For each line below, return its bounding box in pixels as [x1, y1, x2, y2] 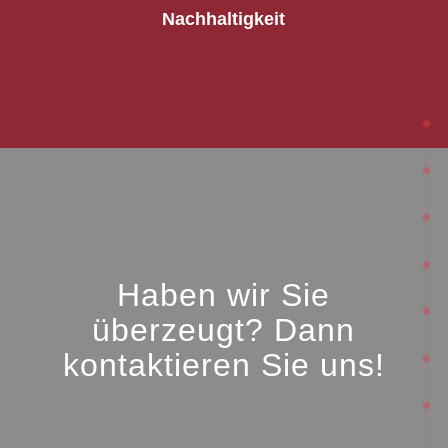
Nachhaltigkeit [162, 9, 286, 30]
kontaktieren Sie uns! [62, 347, 385, 384]
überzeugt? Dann [92, 312, 356, 349]
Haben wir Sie [117, 277, 331, 314]
